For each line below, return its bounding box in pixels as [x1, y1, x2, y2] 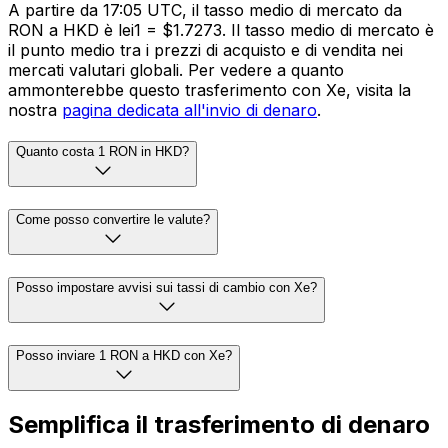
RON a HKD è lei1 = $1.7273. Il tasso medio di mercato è [8, 19, 434, 40]
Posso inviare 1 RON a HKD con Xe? [16, 347, 232, 363]
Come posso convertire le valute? [16, 212, 210, 228]
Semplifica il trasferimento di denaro [8, 410, 430, 440]
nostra [8, 99, 62, 120]
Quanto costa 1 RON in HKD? [16, 144, 189, 160]
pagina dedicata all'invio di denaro [62, 99, 317, 120]
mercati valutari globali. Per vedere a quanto [8, 59, 344, 80]
